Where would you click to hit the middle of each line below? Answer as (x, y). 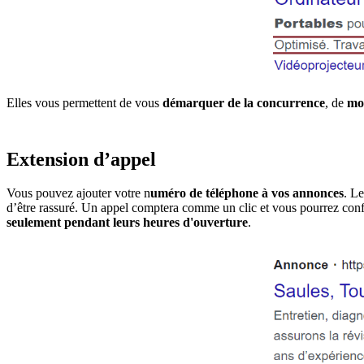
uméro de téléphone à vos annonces (247, 193)
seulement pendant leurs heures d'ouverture (127, 223)
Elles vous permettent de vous (84, 102)
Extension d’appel (81, 159)
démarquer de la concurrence (244, 102)
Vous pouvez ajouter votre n (78, 193)
